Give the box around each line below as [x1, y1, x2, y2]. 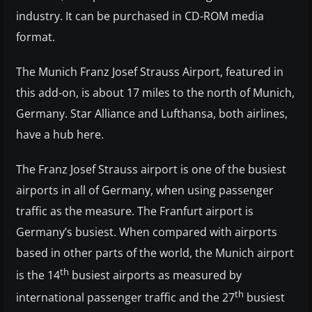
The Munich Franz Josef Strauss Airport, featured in [16, 63, 283, 79]
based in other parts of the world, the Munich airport [16, 244, 294, 260]
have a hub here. [16, 126, 104, 142]
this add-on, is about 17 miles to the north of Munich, [16, 84, 295, 100]
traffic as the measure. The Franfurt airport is [16, 203, 253, 219]
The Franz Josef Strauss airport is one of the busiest [16, 161, 286, 177]
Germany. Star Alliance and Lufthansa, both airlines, [16, 105, 288, 121]
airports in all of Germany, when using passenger [16, 182, 274, 198]
